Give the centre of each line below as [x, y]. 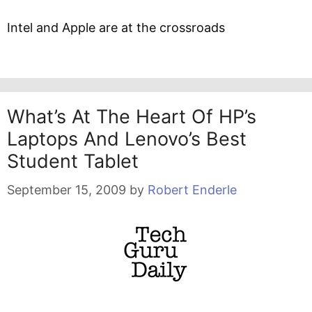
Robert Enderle [192, 190]
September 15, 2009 [67, 190]
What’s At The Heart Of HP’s [132, 117]
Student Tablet [73, 161]
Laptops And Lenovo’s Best [127, 139]
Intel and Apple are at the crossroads [116, 28]
